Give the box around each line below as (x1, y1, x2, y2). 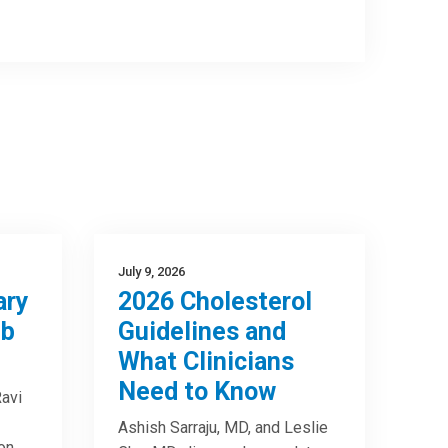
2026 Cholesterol (118, 287, 313, 316)
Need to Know (118, 377, 277, 406)
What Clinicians (118, 347, 295, 376)
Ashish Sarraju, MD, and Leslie (118, 418, 329, 437)
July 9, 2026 (118, 264, 186, 279)
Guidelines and (118, 317, 287, 346)
